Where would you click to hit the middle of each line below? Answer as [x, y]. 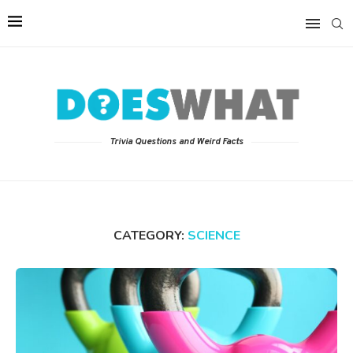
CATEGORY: [149, 236]
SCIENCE [214, 236]
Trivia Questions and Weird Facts [176, 142]
